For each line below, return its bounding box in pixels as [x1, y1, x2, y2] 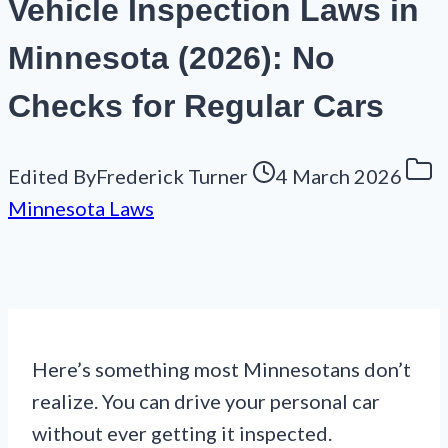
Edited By [8, 164, 96, 189]
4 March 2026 [276, 164, 402, 189]
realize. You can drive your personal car [32, 389, 380, 414]
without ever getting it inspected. [32, 421, 332, 446]
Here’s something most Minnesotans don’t [32, 357, 411, 382]
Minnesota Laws [8, 196, 154, 221]
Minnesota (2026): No [8, 39, 335, 76]
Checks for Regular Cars [8, 87, 384, 124]
